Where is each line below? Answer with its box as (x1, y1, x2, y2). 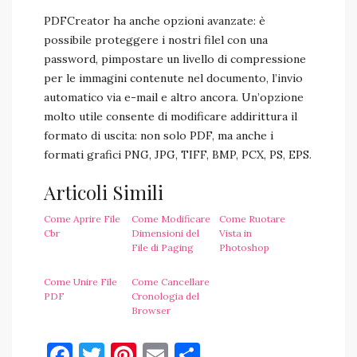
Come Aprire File (44, 213, 120, 225)
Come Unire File (44, 276, 117, 288)
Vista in (219, 227, 252, 239)
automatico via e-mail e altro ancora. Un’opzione (44, 90, 304, 104)
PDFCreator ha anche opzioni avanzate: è (44, 14, 265, 28)
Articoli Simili (44, 179, 163, 205)
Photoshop (219, 241, 269, 253)
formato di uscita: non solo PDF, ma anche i (44, 128, 273, 143)
